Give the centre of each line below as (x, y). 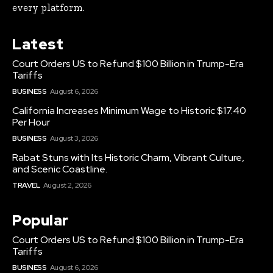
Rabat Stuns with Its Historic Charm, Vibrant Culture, (128, 158)
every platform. (48, 8)
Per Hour (31, 122)
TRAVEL (26, 186)
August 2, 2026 (67, 186)
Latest (38, 44)
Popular (41, 221)
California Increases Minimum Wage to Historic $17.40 (129, 111)
